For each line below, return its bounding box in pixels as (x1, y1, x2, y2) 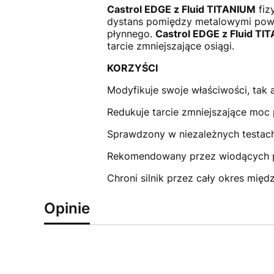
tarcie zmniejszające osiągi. (106, 39, 234, 52)
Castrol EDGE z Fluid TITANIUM (106, 2, 256, 15)
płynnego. (106, 27, 155, 40)
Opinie (44, 199, 90, 217)
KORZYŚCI (106, 61, 158, 74)
